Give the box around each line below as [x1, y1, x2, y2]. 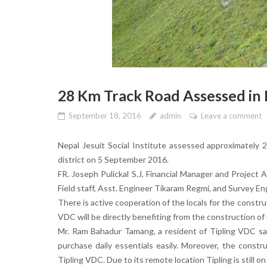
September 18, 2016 [68, 111, 141, 121]
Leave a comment [200, 111, 262, 121]
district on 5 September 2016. [57, 154, 169, 165]
